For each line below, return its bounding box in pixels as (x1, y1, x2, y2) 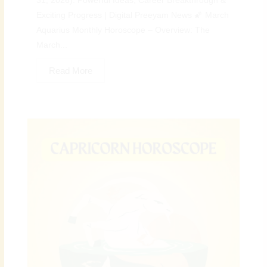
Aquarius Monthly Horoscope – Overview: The (36, 26, 210, 35)
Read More (49, 66, 93, 76)
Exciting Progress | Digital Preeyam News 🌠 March (36, 11, 229, 20)
